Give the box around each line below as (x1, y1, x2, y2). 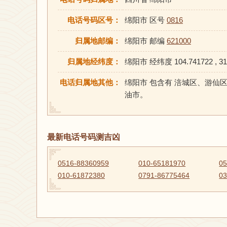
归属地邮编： (75, 36, 121, 45)
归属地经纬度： (67, 57, 121, 66)
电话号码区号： (67, 15, 121, 24)
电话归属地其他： (60, 78, 121, 87)
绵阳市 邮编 (125, 36, 167, 45)
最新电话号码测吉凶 (47, 132, 120, 141)
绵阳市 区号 (125, 15, 167, 24)
